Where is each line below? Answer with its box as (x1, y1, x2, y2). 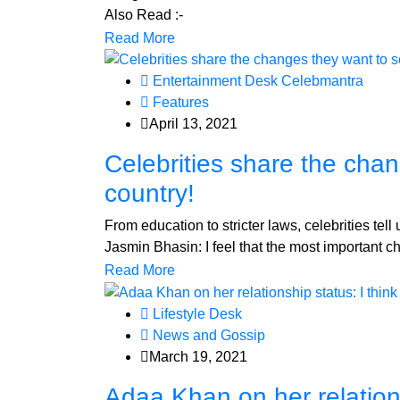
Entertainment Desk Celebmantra (149, 73, 363, 89)
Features (149, 95, 209, 111)
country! (104, 179, 195, 208)
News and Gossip (149, 328, 265, 344)
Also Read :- (104, 6, 183, 22)
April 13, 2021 (149, 116, 237, 132)
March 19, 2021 (149, 349, 247, 365)
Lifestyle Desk (149, 306, 242, 322)
